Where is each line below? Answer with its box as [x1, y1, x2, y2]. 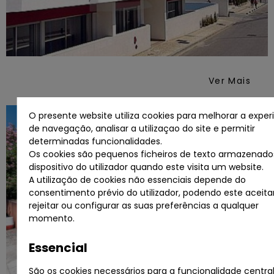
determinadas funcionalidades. [29, 135, 163, 147]
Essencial [29, 239, 88, 256]
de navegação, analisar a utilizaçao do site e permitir [29, 122, 256, 135]
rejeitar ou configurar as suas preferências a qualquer [29, 199, 259, 212]
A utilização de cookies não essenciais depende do [29, 173, 246, 186]
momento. [29, 212, 75, 224]
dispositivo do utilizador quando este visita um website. [29, 160, 264, 173]
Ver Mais [208, 74, 251, 87]
